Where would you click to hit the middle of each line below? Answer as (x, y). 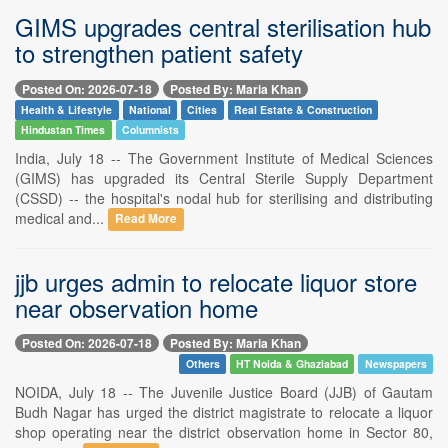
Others (202, 363)
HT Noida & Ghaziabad (292, 363)
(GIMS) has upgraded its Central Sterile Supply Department (224, 177)
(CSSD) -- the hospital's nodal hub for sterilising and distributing (224, 197)
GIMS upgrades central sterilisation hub (223, 27)
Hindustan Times (63, 129)
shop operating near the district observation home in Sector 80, (224, 431)
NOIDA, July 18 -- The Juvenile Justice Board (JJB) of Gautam (224, 391)
